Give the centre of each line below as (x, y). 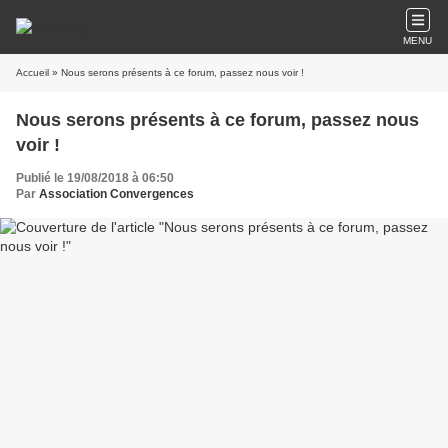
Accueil (32, 72)
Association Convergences (116, 194)
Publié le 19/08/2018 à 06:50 (95, 178)
